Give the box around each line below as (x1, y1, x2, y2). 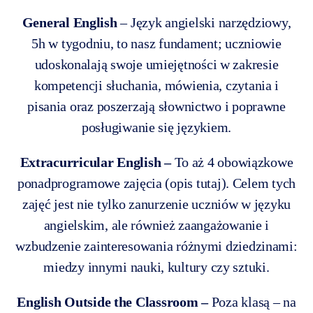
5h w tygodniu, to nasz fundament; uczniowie (31, 36, 282, 52)
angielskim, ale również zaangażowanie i (43, 217, 270, 233)
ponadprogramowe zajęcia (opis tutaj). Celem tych (17, 175, 296, 191)
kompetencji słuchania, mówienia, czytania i (34, 78, 279, 94)
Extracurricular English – (20, 154, 171, 170)
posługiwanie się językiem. (82, 119, 231, 136)
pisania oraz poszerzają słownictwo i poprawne (27, 99, 286, 115)
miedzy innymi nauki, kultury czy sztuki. (43, 259, 270, 275)
